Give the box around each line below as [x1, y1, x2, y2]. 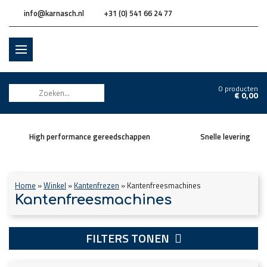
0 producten [219, 83, 258, 94]
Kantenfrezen [74, 179, 119, 191]
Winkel [44, 179, 66, 191]
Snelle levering [200, 131, 250, 142]
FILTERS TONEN [85, 229, 172, 247]
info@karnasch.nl [24, 7, 84, 19]
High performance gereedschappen [29, 131, 150, 142]
